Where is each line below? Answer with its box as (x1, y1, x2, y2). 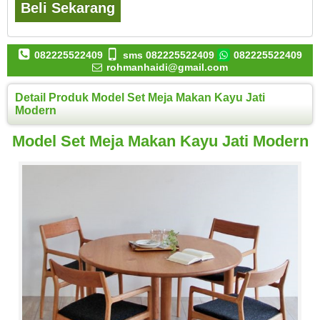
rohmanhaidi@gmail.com (103, 61, 228, 74)
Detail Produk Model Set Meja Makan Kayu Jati (15, 91, 265, 104)
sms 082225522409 (120, 49, 218, 61)
